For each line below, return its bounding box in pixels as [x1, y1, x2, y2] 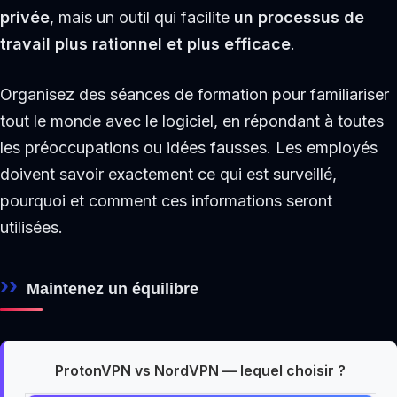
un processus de [234, 8, 364, 27]
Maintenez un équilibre [27, 279, 198, 299]
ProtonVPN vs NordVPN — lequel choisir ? [55, 361, 346, 379]
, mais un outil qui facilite [50, 8, 234, 27]
